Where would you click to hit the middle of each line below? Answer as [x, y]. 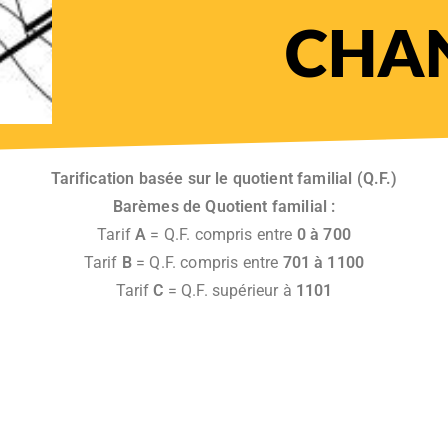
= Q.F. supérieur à [227, 290]
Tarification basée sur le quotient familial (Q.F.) [224, 178]
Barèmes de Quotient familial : [224, 206]
